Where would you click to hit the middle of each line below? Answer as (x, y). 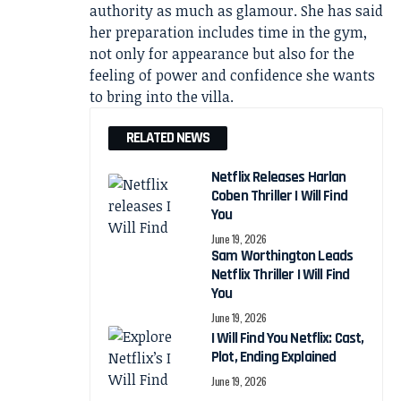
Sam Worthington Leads (282, 256)
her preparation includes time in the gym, (228, 32)
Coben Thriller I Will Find (279, 196)
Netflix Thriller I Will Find (281, 274)
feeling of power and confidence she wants (232, 75)
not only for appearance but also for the (222, 53)
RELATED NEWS (168, 137)
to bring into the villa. (162, 96)
